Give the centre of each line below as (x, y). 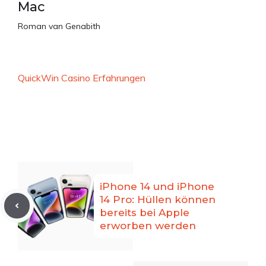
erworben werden (148, 225)
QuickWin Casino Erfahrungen (82, 77)
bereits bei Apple (145, 212)
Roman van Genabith (59, 26)
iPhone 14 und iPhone (157, 186)
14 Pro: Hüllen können (158, 199)
